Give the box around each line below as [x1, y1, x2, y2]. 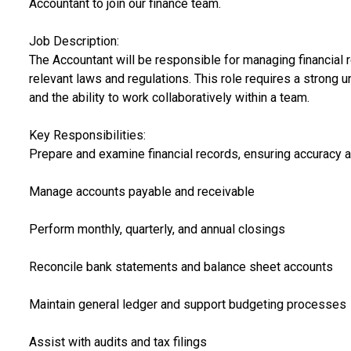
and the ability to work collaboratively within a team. [28, 89, 309, 105]
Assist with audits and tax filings [28, 334, 207, 349]
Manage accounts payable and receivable [28, 183, 255, 199]
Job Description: [28, 33, 119, 49]
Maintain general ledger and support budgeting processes [28, 296, 346, 312]
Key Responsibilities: [28, 127, 146, 143]
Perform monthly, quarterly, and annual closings [28, 221, 285, 237]
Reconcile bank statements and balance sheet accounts [28, 259, 333, 274]
